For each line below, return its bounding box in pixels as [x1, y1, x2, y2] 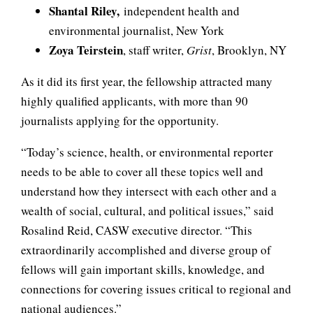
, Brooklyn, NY [212, 42, 286, 58]
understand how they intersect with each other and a [21, 183, 277, 199]
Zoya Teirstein [49, 41, 123, 59]
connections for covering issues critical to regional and [21, 281, 291, 297]
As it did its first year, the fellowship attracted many [21, 73, 272, 89]
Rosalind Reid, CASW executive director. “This [21, 222, 252, 238]
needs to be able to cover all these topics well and [21, 163, 263, 180]
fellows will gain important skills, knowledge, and [21, 261, 265, 277]
